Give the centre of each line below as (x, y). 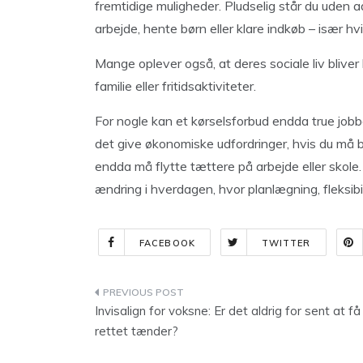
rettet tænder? (137, 331)
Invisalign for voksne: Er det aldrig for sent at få (228, 311)
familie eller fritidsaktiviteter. (175, 86)
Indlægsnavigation (184, 295)
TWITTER (286, 243)
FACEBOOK (167, 243)
